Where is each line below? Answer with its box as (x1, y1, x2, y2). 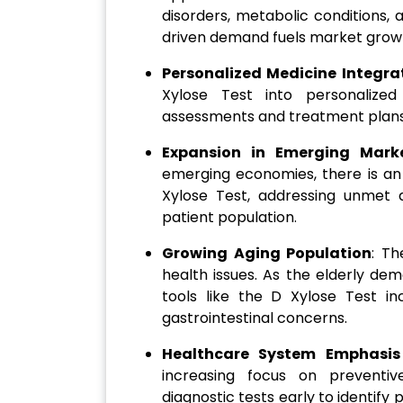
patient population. (162, 207, 297, 228)
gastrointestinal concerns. (162, 308, 347, 329)
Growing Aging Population (162, 243, 372, 264)
